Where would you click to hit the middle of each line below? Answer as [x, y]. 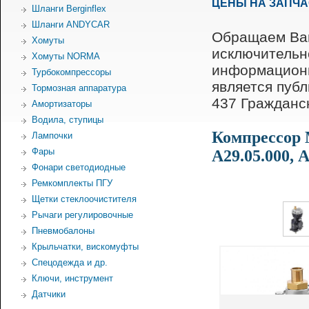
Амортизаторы [62, 104]
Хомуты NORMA [66, 56]
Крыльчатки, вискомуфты [85, 247]
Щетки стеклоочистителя [84, 199]
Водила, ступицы [68, 120]
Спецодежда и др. [70, 262]
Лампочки [52, 136]
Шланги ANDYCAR [71, 24]
